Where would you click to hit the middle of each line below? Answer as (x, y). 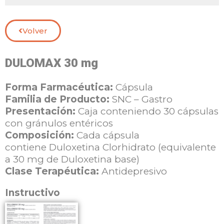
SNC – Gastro (142, 99)
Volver (35, 31)
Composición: (41, 135)
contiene (27, 147)
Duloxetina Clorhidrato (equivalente (132, 147)
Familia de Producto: (57, 99)
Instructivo (32, 193)
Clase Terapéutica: (52, 171)
